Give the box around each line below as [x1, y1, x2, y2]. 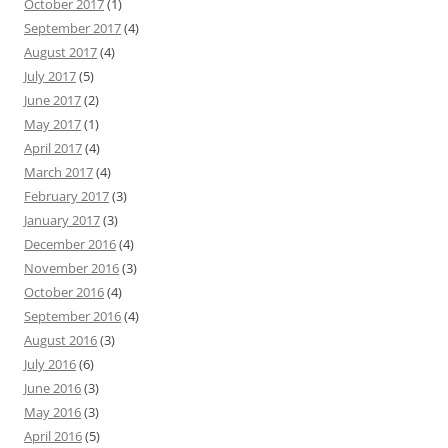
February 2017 [24, 187, 109, 206]
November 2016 [24, 259, 119, 278]
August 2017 [24, 43, 97, 62]
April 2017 [24, 139, 82, 158]
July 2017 [24, 67, 76, 86]
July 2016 [24, 355, 76, 374]
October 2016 [24, 283, 104, 302]
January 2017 [24, 211, 100, 230]
